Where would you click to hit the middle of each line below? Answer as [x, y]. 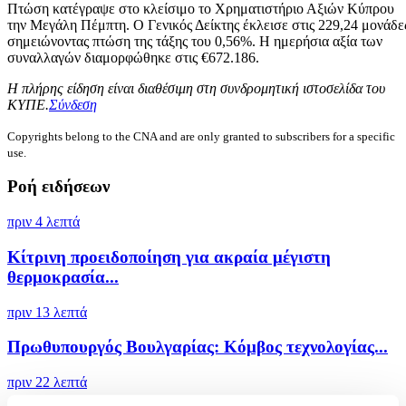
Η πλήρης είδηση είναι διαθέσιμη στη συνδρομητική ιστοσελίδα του [196, 88]
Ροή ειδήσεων [58, 187]
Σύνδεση [73, 104]
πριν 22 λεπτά [47, 382]
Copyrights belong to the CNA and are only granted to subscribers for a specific [201, 136]
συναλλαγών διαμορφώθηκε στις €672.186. [133, 57]
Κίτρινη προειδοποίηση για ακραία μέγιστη [169, 256]
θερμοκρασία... [63, 276]
